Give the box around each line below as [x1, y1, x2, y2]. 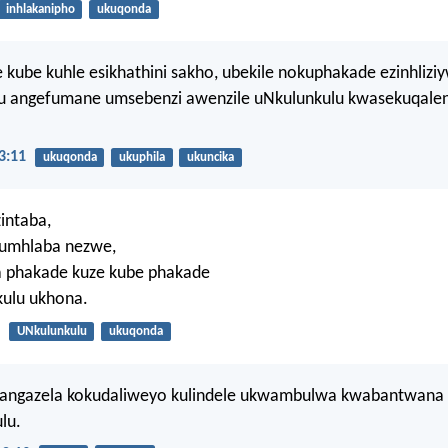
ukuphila [118, 150, 165, 164]
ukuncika [186, 150, 234, 164]
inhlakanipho [5, 2, 75, 16]
